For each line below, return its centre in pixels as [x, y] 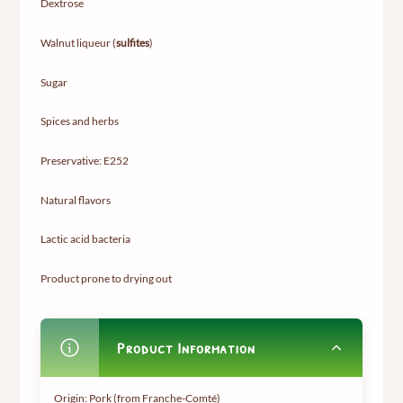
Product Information [186, 348]
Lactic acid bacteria [85, 239]
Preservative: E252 [84, 161]
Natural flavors [75, 200]
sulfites [132, 43]
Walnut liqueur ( [78, 43]
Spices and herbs [79, 121]
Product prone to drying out [106, 279]
